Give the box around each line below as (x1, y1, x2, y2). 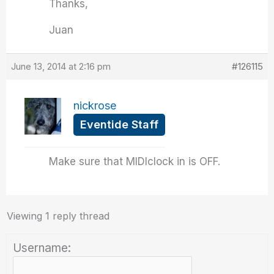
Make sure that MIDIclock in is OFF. (49, 155, 221, 168)
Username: (13, 241, 72, 255)
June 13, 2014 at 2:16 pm (11, 61, 111, 72)
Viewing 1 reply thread (7, 210, 110, 222)
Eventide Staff (80, 118, 159, 131)
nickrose (73, 99, 117, 112)
